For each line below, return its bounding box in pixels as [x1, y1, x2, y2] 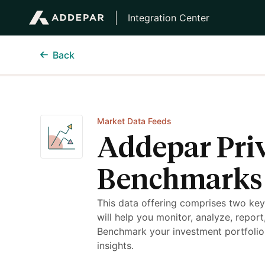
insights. [97, 239, 134, 251]
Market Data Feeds [97, 115, 172, 126]
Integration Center [128, 12, 209, 24]
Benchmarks [97, 166, 263, 195]
